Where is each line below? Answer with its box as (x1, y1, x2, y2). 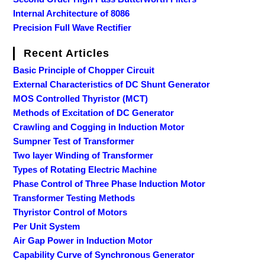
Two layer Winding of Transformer (13, 150, 154, 160)
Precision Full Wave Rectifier (13, 22, 132, 33)
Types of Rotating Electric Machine (13, 164, 157, 174)
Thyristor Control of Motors (13, 206, 128, 217)
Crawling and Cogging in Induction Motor (13, 121, 185, 132)
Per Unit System (13, 221, 80, 231)
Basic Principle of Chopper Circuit (13, 64, 155, 75)
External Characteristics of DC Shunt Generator (13, 79, 211, 89)
